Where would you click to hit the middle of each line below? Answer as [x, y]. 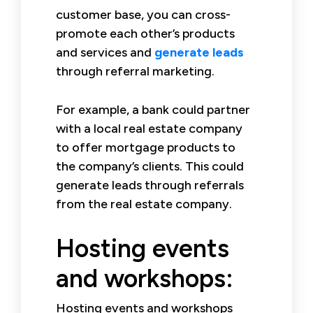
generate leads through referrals [150, 185]
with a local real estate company [149, 128]
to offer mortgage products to [146, 147]
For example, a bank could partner [153, 109]
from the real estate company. [144, 204]
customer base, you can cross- [143, 14]
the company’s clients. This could [150, 166]
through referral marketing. [135, 71]
